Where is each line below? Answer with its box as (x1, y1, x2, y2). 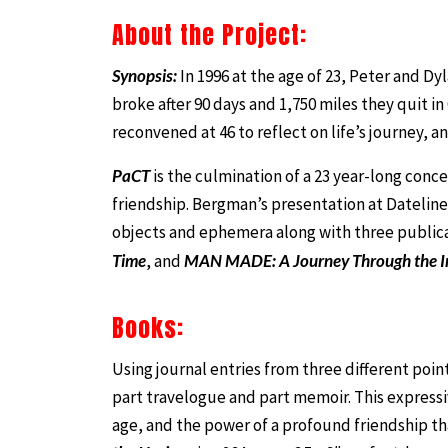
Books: (112, 309, 184, 346)
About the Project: (112, 16, 307, 53)
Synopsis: (112, 64, 177, 86)
